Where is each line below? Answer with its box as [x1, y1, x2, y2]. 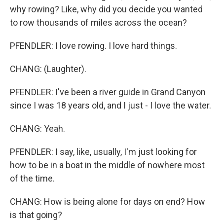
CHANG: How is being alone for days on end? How [10, 196, 205, 207]
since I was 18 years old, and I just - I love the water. [10, 100, 211, 110]
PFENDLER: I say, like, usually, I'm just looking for [10, 147, 197, 157]
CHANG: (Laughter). [10, 64, 86, 74]
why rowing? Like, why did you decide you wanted [10, 4, 203, 14]
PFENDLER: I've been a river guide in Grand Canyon [10, 87, 206, 97]
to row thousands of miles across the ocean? [10, 17, 187, 28]
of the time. [10, 173, 55, 184]
